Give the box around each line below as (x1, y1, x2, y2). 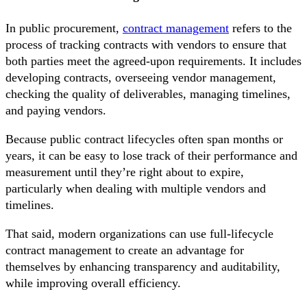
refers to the (229, 21, 292, 35)
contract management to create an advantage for (5, 243, 244, 257)
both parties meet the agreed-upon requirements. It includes (5, 53, 302, 68)
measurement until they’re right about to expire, (5, 164, 244, 179)
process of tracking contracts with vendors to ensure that (5, 37, 286, 51)
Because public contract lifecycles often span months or (5, 132, 283, 146)
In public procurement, (5, 21, 123, 35)
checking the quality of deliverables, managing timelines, (5, 86, 291, 101)
